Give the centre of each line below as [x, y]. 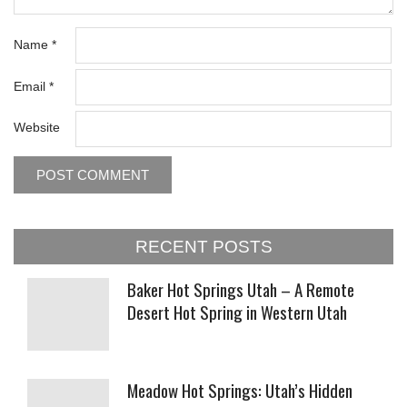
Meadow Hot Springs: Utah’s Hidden [240, 390]
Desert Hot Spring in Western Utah [237, 312]
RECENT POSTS [203, 247]
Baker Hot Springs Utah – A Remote [241, 289]
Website [37, 128]
